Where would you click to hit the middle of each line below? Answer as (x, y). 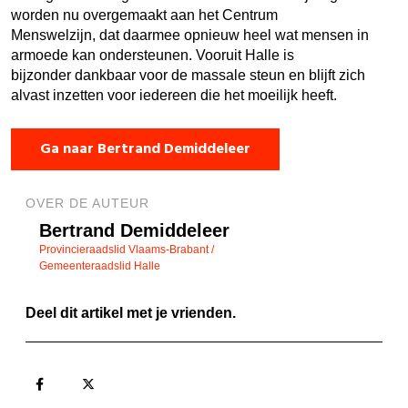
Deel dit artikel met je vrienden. (131, 312)
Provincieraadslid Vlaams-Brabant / (127, 249)
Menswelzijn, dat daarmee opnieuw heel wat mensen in (190, 35)
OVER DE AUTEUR (87, 203)
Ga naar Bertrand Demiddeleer (145, 149)
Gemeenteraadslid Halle (100, 265)
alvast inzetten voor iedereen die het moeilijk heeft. (174, 95)
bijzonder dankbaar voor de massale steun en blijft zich (188, 75)
